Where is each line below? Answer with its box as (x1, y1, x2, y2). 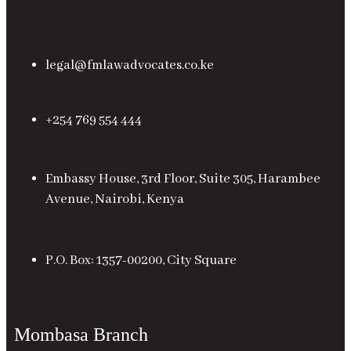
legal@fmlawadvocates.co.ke (45, 57, 214, 74)
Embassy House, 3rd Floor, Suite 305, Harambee (45, 171, 320, 188)
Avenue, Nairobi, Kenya (45, 191, 184, 208)
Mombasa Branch (14, 324, 148, 346)
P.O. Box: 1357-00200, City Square (45, 252, 237, 270)
